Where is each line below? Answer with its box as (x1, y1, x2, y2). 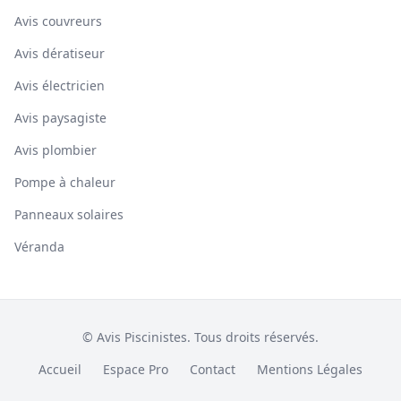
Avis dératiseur (14, 45, 105, 62)
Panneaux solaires (14, 206, 124, 223)
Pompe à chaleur (14, 174, 115, 191)
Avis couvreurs (14, 13, 102, 30)
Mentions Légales (257, 361, 363, 378)
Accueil (38, 361, 81, 378)
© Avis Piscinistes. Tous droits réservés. (82, 328, 319, 346)
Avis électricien (14, 77, 105, 94)
